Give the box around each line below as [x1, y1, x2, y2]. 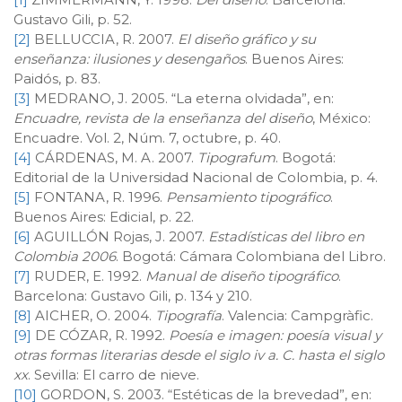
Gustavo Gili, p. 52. [13, 10, 132, 28]
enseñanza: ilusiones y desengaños [13, 49, 245, 67]
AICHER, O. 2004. [31, 306, 155, 324]
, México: [312, 109, 371, 127]
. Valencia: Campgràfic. [222, 306, 373, 324]
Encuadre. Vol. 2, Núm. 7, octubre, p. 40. [13, 128, 281, 146]
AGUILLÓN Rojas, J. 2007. [31, 227, 208, 245]
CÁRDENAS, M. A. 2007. [31, 148, 197, 166]
